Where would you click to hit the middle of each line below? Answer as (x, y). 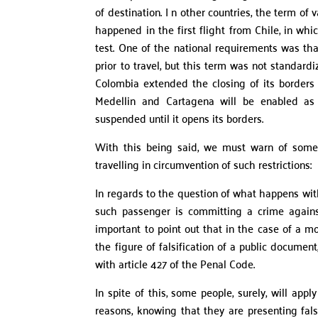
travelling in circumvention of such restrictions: (204, 164)
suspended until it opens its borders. (180, 118)
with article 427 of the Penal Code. (175, 264)
